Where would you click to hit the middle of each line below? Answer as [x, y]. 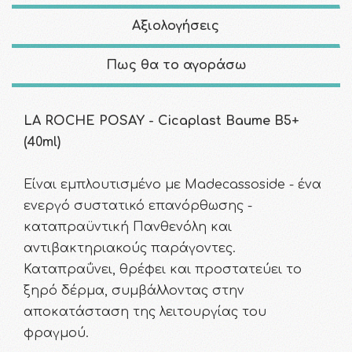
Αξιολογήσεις [176, 26]
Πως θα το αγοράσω [176, 66]
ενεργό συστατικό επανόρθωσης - [138, 205]
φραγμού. [56, 333]
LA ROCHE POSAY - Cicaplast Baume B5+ [161, 121]
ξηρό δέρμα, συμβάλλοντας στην [134, 290]
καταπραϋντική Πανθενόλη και [128, 227]
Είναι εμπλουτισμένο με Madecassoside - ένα [172, 184]
